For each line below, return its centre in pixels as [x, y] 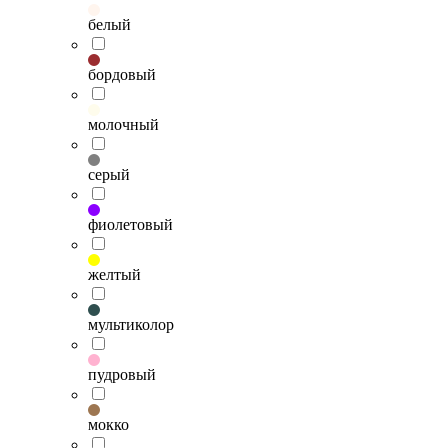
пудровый [122, 374]
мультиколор [131, 324]
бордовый [122, 74]
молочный [123, 124]
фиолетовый [130, 224]
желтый [114, 274]
